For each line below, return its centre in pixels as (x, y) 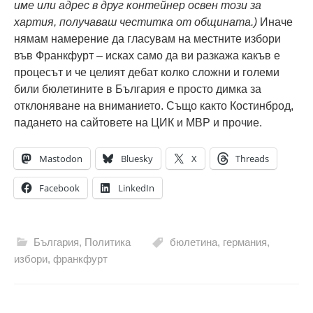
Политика (108, 242)
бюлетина (194, 242)
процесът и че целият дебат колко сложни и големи (147, 73)
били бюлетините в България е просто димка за (138, 89)
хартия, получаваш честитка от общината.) (136, 22)
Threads (252, 159)
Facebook (59, 188)
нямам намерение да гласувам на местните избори (147, 39)
